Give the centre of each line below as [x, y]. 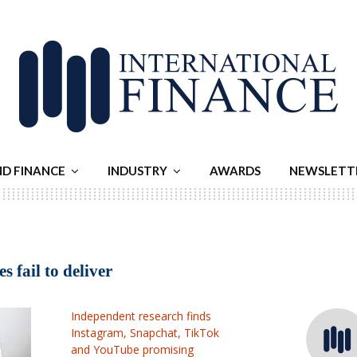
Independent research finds [141, 316]
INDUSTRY [137, 171]
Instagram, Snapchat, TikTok [145, 333]
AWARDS [235, 171]
